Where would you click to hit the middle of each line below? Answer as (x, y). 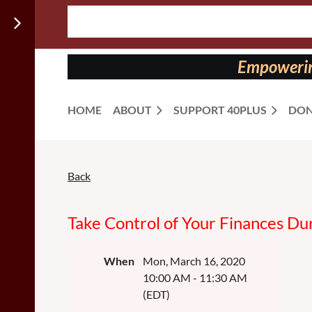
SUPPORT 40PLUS (220, 110)
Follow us (94, 25)
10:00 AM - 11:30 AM (195, 278)
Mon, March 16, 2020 (194, 261)
